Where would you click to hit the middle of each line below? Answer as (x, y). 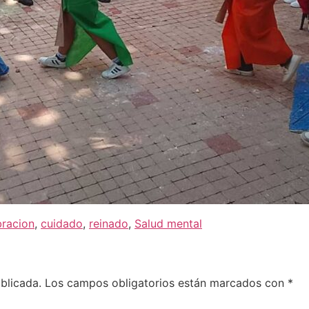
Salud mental (168, 224)
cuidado (62, 224)
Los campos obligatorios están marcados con (166, 283)
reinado (109, 224)
